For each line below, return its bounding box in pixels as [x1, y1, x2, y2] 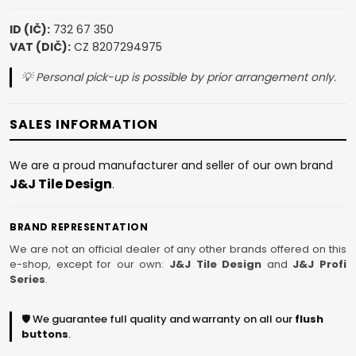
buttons [21, 327, 68, 342]
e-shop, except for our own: [10, 257, 169, 273]
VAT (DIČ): [10, 39, 71, 56]
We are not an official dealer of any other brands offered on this [10, 242, 346, 257]
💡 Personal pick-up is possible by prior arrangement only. [21, 69, 336, 86]
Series [10, 272, 45, 288]
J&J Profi [292, 257, 347, 273]
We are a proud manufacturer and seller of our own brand [10, 157, 333, 174]
